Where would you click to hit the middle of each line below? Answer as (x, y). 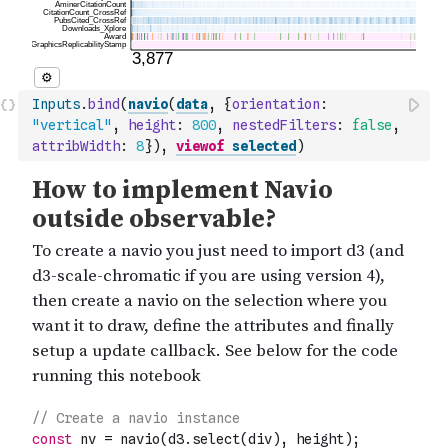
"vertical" (72, 125)
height (152, 125)
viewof (200, 146)
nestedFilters (284, 125)
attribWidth (76, 146)
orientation (276, 104)
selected (264, 146)
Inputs (56, 104)
